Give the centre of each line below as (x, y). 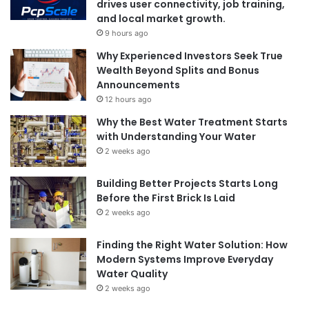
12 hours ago (128, 99)
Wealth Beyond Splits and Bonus (178, 70)
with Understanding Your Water (176, 136)
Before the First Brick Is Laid (166, 198)
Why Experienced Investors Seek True (190, 56)
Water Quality (132, 273)
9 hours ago (127, 33)
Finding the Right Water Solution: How (192, 245)
